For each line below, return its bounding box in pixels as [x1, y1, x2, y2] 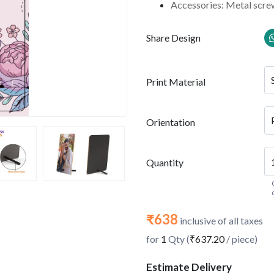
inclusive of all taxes [178, 215, 263, 226]
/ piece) [224, 233, 257, 245]
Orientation [146, 116, 195, 128]
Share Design [146, 32, 201, 43]
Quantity [146, 157, 183, 168]
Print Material [146, 76, 206, 87]
